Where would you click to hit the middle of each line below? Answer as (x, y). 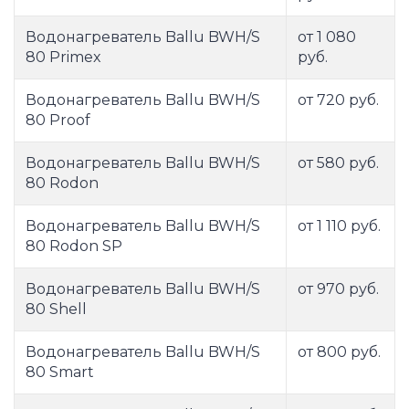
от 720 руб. (338, 100)
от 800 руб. (339, 352)
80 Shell (56, 309)
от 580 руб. (338, 163)
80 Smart (60, 372)
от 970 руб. (338, 289)
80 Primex (63, 58)
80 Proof (58, 121)
